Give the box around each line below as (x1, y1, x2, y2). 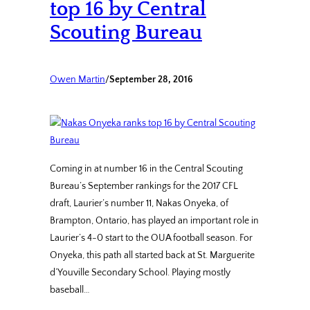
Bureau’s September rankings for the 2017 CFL (50, 181, 238, 192)
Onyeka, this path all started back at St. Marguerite (50, 250, 255, 262)
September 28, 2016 (109, 74, 193, 86)
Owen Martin (50, 74, 105, 86)
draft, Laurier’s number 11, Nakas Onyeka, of (50, 198, 228, 210)
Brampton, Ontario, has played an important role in (50, 215, 259, 227)
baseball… (50, 284, 90, 296)
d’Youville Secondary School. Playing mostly (50, 267, 230, 279)
